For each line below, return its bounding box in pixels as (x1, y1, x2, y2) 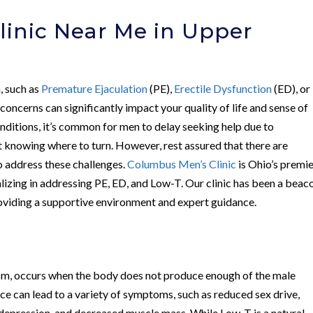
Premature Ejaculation (41, 81, 148, 95)
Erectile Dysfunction (174, 81, 272, 95)
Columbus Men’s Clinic (127, 156, 237, 170)
